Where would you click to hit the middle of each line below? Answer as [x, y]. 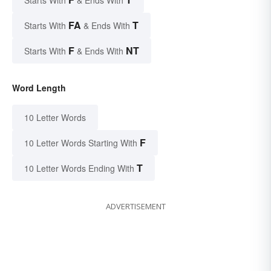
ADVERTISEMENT [135, 206]
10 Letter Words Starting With [81, 142]
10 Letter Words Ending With [79, 168]
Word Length [39, 87]
